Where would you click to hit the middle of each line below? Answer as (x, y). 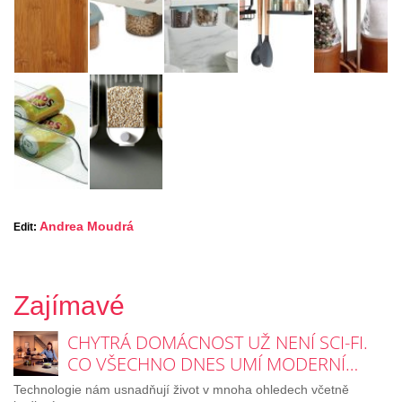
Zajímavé (69, 305)
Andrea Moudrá (87, 226)
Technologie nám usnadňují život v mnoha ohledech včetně (181, 389)
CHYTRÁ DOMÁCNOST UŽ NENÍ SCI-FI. (218, 342)
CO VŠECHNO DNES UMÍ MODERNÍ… (213, 363)
